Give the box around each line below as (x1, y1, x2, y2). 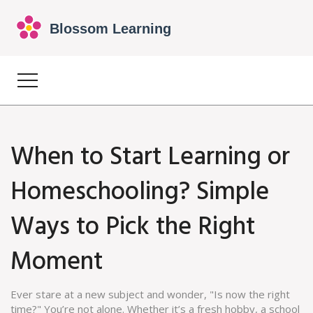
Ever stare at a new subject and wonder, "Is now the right (10, 287, 290, 301)
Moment (10, 242, 103, 283)
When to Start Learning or (10, 138, 290, 178)
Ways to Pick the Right (10, 208, 255, 248)
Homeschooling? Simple (10, 173, 269, 213)
